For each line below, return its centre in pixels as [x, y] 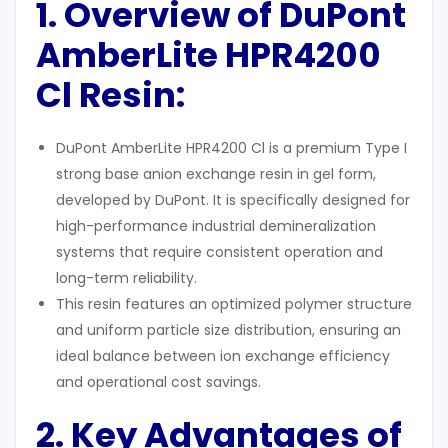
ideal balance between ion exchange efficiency [223, 356]
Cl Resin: [110, 95]
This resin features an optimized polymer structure [234, 304]
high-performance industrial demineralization [216, 226]
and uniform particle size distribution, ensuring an [228, 330]
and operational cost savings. [158, 382]
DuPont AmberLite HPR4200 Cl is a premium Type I [231, 148]
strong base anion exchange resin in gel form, [216, 174]
